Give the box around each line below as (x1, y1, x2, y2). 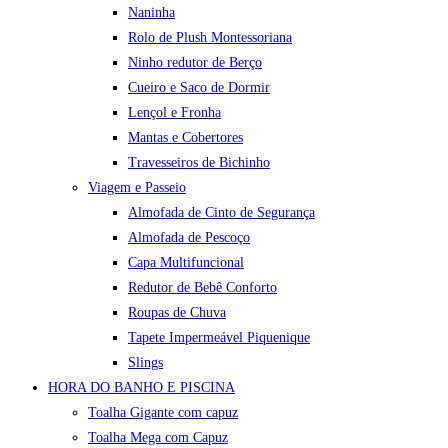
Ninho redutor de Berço (128, 55, 262, 70)
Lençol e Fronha (128, 105, 221, 120)
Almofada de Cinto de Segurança (128, 205, 315, 220)
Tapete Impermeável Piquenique (128, 330, 310, 345)
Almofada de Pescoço (128, 230, 250, 245)
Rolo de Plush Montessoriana (128, 30, 292, 45)
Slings (128, 355, 163, 370)
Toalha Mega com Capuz (88, 430, 228, 445)
